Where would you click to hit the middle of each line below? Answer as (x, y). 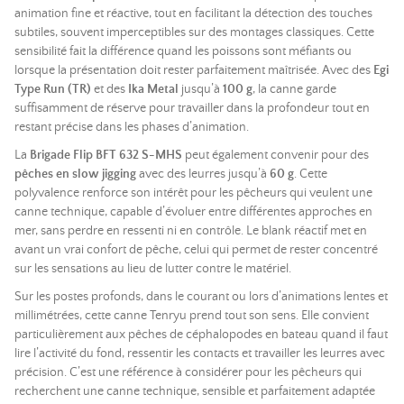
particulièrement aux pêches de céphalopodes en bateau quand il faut (201, 335)
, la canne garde (294, 89)
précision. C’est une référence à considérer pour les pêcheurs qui (188, 372)
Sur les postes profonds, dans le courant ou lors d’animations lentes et (201, 297)
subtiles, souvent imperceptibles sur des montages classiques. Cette (194, 32)
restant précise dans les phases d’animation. (132, 127)
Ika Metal (153, 89)
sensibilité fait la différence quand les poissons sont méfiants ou (183, 51)
